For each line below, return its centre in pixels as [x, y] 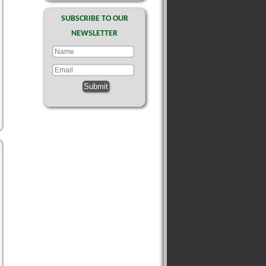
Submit [96, 86]
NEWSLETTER [94, 34]
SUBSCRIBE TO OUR [94, 19]
